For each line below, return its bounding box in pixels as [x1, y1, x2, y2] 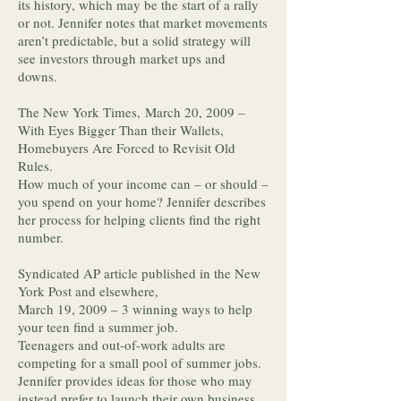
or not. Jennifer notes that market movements [18, 13, 268, 31]
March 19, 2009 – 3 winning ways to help [18, 300, 252, 318]
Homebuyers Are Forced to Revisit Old [18, 139, 235, 157]
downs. [18, 67, 62, 85]
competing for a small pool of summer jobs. [18, 354, 261, 371]
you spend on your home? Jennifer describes [18, 192, 266, 210]
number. [18, 228, 68, 246]
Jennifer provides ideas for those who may [18, 371, 252, 389]
